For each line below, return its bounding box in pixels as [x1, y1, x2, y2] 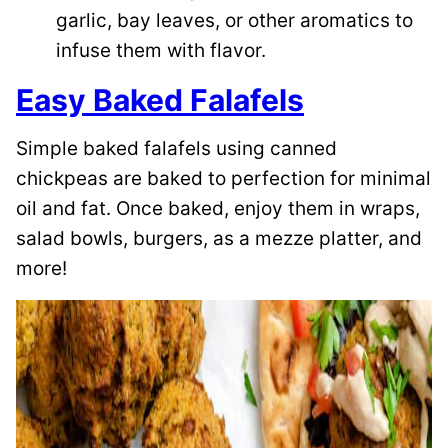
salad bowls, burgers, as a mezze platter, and [16, 227, 422, 251]
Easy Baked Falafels [16, 82, 304, 119]
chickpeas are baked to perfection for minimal [16, 167, 431, 191]
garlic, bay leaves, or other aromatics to [56, 9, 413, 33]
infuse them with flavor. [56, 39, 266, 63]
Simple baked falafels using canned [16, 137, 337, 161]
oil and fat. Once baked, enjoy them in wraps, [16, 197, 420, 221]
